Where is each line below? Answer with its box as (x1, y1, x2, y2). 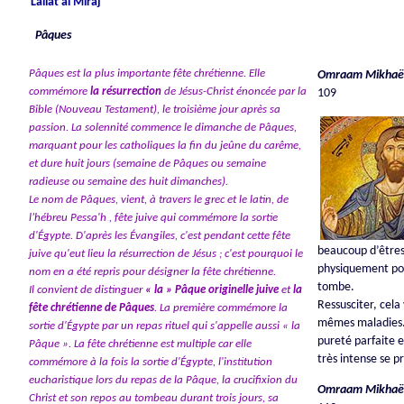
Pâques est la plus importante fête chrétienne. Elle (28, 68, 265, 80)
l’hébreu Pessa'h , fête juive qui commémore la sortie (28, 212, 278, 225)
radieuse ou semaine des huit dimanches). (28, 176, 228, 188)
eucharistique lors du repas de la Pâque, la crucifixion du (28, 374, 298, 387)
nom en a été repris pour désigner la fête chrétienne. (28, 266, 276, 279)
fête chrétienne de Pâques (28, 302, 154, 315)
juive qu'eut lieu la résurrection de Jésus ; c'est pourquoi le (28, 248, 303, 261)
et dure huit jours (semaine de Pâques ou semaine (28, 158, 266, 170)
